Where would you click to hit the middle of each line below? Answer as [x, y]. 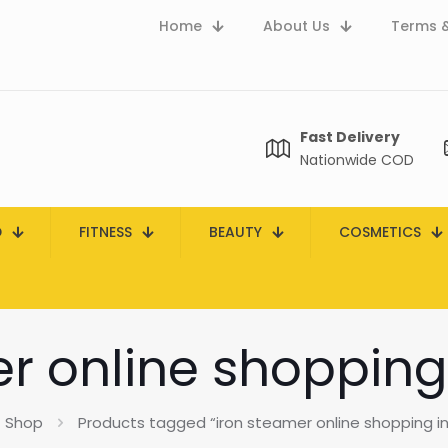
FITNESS [105, 232]
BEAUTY [235, 232]
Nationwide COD [357, 160]
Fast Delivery [350, 137]
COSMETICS [380, 232]
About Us [296, 26]
